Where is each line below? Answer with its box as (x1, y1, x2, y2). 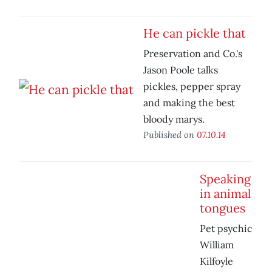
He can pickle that (143, 25, 246, 41)
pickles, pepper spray (143, 80, 240, 93)
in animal (200, 186, 251, 202)
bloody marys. (143, 113, 205, 126)
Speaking (200, 171, 251, 187)
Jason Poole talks (143, 64, 218, 76)
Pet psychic (200, 222, 253, 235)
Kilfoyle (200, 255, 233, 268)
